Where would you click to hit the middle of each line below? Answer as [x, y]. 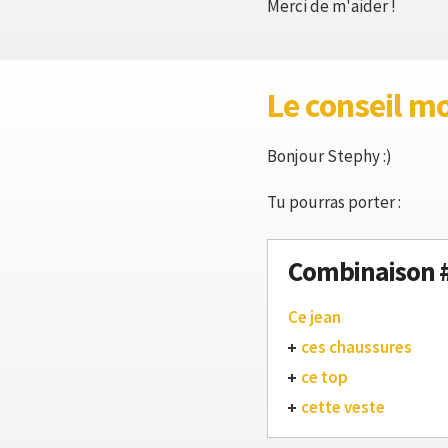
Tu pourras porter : [334, 202]
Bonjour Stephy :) [329, 156]
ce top [324, 377]
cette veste [343, 407]
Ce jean [314, 317]
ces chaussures [356, 347]
